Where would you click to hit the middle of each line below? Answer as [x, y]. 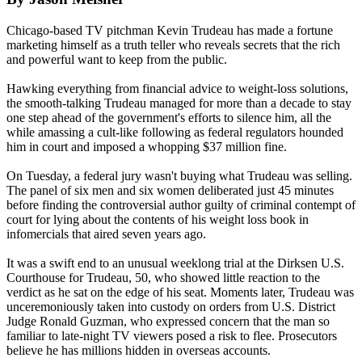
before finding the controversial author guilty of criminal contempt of [181, 204]
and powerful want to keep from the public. [117, 59]
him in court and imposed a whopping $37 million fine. [147, 146]
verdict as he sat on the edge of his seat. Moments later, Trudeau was [180, 292]
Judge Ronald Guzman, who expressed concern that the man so [168, 321]
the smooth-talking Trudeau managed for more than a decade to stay [179, 103]
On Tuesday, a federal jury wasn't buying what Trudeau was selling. [179, 175]
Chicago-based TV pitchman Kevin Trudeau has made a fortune [170, 30]
